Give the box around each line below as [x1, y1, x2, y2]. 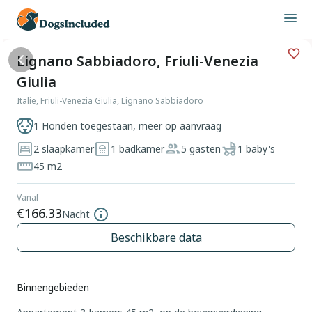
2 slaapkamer [33, 141, 94, 155]
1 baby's [237, 141, 275, 155]
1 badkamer [111, 141, 164, 155]
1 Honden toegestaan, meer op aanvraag [33, 119, 221, 132]
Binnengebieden [17, 281, 89, 294]
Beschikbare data [110, 230, 202, 245]
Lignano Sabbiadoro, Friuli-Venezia [17, 52, 258, 70]
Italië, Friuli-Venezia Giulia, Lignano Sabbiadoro [17, 95, 203, 107]
